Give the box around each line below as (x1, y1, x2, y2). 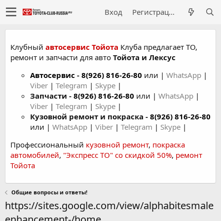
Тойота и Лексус (113, 52, 176, 62)
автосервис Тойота (45, 42, 118, 52)
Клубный (10, 42, 45, 52)
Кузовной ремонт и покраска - (30, 111, 150, 121)
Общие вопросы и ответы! (11, 188, 87, 196)
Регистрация (169, 7, 175, 17)
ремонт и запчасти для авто (10, 52, 113, 62)
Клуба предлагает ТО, (118, 42, 197, 52)
